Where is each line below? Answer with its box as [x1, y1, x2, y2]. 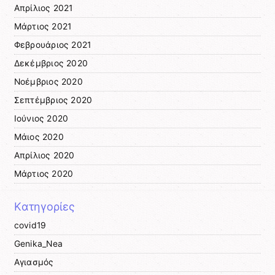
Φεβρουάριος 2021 [14, 39, 91, 50]
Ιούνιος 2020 [14, 113, 69, 123]
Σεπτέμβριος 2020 [14, 95, 93, 105]
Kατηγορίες [14, 200, 75, 214]
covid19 [14, 220, 47, 231]
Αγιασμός [14, 257, 53, 268]
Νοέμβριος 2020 [14, 76, 83, 87]
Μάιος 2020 [14, 131, 64, 142]
